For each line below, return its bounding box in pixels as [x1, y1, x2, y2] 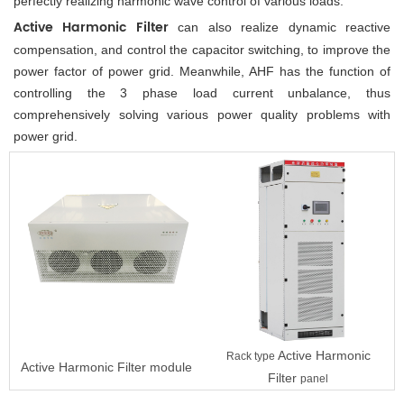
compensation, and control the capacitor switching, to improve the [14, 41, 390, 57]
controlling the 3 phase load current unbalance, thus [14, 85, 390, 100]
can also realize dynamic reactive [168, 19, 391, 34]
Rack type [225, 349, 278, 363]
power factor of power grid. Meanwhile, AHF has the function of [14, 63, 390, 78]
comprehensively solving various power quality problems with [14, 106, 390, 122]
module [149, 359, 192, 374]
